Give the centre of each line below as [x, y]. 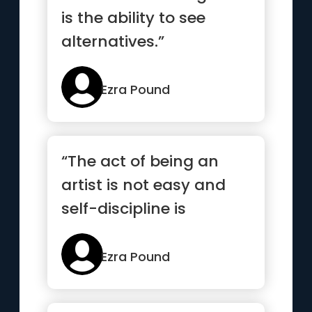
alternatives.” [113, 41]
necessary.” [107, 232]
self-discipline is [124, 209]
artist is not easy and [144, 185]
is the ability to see [134, 18]
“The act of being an [140, 161]
